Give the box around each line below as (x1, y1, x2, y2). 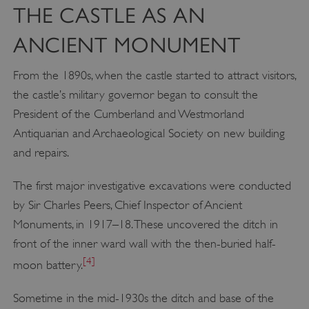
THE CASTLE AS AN (12, 3, 206, 28)
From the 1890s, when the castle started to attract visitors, (12, 68, 296, 83)
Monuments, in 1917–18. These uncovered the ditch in (12, 217, 278, 232)
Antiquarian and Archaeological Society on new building (12, 126, 285, 141)
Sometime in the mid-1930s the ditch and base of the (12, 290, 274, 305)
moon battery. (12, 257, 83, 272)
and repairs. (12, 146, 69, 160)
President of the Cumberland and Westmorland (12, 107, 244, 121)
